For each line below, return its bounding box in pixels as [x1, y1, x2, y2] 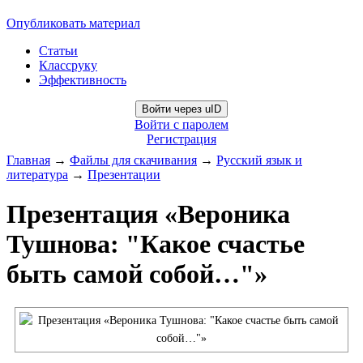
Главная [6, 153, 50, 167]
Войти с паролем [135, 117, 228, 131]
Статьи [39, 44, 78, 58]
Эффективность [39, 73, 126, 87]
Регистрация [147, 132, 216, 146]
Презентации [88, 168, 160, 181]
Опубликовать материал [6, 16, 140, 30]
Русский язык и [216, 153, 302, 167]
